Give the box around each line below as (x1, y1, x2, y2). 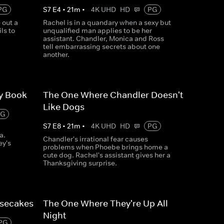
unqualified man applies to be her (42, 26, 152, 35)
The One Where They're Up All (42, 198, 168, 209)
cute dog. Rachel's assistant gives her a (42, 150, 170, 159)
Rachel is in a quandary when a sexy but (42, 18, 171, 27)
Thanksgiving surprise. (42, 158, 117, 167)
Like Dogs (42, 101, 84, 112)
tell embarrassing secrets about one (42, 42, 160, 51)
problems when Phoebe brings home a (42, 142, 168, 151)
